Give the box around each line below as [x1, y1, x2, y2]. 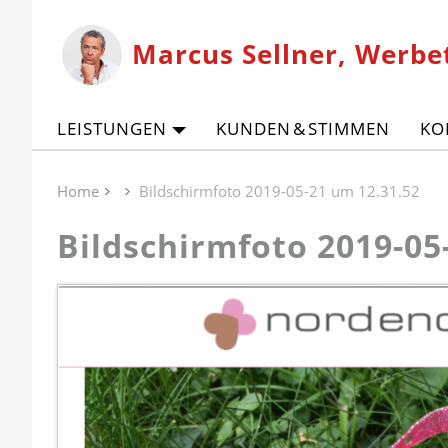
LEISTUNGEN [57, 117, 167, 140]
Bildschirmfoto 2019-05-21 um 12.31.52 [139, 181, 420, 201]
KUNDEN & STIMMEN [215, 117, 390, 140]
